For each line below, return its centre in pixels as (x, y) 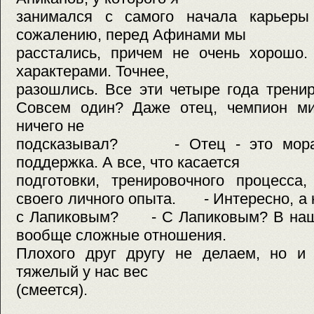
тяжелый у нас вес (82, 272)
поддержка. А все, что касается (128, 163)
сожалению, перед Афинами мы (131, 35)
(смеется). (67, 290)
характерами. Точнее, (93, 71)
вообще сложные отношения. (121, 235)
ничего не (50, 126)
